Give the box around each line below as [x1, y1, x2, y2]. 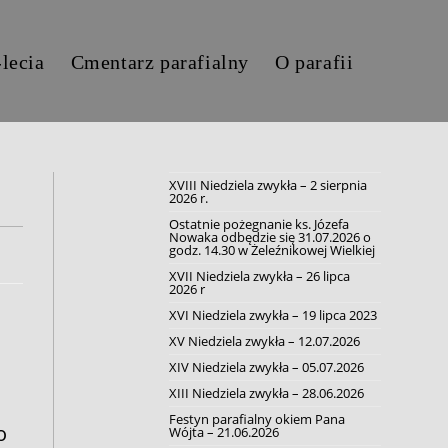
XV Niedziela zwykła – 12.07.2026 [168, 332, 360, 350]
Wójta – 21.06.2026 [168, 423, 279, 441]
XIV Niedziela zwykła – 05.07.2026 [168, 358, 364, 376]
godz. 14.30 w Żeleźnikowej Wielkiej [168, 241, 375, 259]
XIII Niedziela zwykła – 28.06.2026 [168, 384, 364, 402]
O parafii [275, 51, 354, 73]
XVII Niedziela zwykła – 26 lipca [168, 267, 350, 285]
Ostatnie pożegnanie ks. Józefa [168, 215, 349, 233]
